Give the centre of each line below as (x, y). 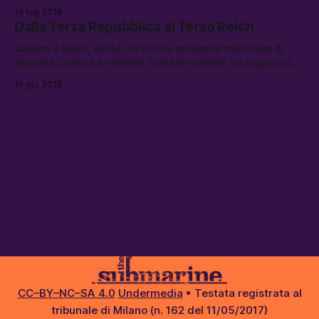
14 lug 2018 (38, 12)
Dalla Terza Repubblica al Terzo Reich (135, 27)
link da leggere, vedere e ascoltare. (99, 77)
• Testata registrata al (242, 293)
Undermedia (150, 293)
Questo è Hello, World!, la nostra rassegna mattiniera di (149, 48)
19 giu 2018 (38, 85)
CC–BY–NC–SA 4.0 (66, 293)
